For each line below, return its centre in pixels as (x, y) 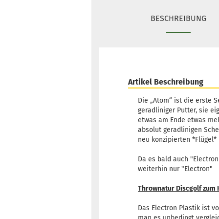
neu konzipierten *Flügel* (177, 140)
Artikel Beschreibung (166, 82)
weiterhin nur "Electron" (175, 169)
